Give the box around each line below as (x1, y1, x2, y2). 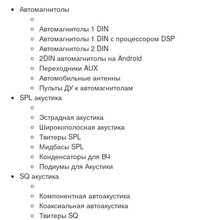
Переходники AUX (39, 63, 98, 73)
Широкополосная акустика (39, 122, 125, 132)
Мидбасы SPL (39, 141, 84, 152)
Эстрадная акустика (39, 112, 104, 122)
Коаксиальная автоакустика (39, 200, 128, 211)
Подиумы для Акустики (39, 161, 113, 171)
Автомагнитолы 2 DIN (39, 43, 109, 54)
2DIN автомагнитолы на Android (39, 53, 142, 63)
